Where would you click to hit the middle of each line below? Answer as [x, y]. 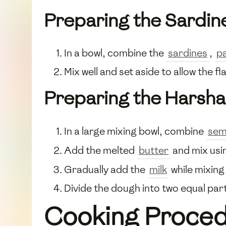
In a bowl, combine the [115, 53]
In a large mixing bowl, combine [135, 131]
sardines [188, 53]
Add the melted [100, 151]
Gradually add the [106, 170]
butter [154, 151]
